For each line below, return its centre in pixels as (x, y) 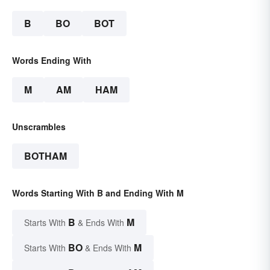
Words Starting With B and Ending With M (98, 193)
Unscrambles (39, 127)
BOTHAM (46, 156)
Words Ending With (52, 61)
